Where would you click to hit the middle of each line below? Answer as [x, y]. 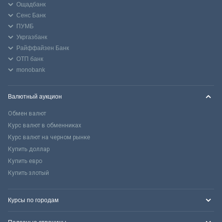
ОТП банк [30, 59]
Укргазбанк [32, 37]
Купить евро [25, 161]
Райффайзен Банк [43, 48]
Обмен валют [27, 113]
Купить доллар [29, 149]
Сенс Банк [31, 15]
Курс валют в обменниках [45, 125]
